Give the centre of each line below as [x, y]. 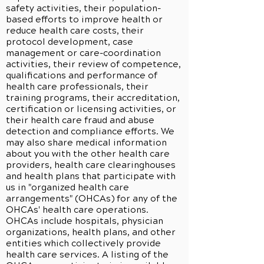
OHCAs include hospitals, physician [85, 221]
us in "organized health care [67, 187]
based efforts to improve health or [84, 19]
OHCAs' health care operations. [77, 210]
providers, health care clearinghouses [91, 165]
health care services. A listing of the [87, 255]
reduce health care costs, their [75, 31]
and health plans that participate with [91, 176]
